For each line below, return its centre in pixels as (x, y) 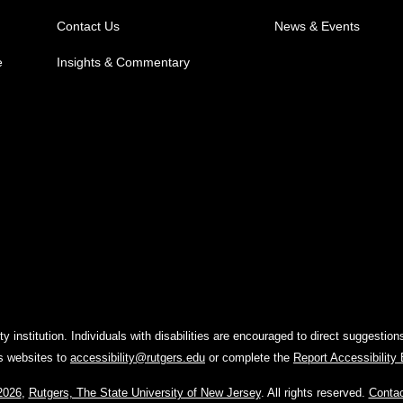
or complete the (249, 358)
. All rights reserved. (314, 393)
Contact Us (88, 27)
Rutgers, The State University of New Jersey (144, 393)
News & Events (317, 27)
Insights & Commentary (123, 63)
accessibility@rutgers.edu (138, 358)
